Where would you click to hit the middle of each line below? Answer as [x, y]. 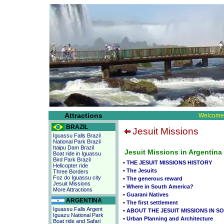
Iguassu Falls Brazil [77, 135]
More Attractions [73, 189]
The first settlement [152, 202]
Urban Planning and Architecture [170, 218]
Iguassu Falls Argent [78, 209]
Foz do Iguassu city [77, 177]
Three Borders [71, 171]
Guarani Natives [147, 194]
